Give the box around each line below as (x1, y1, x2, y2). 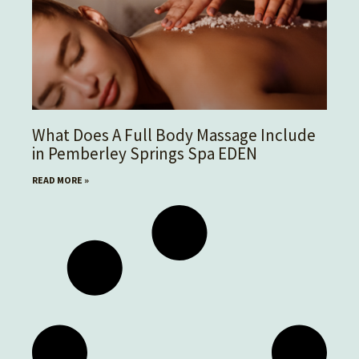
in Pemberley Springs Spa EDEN (32, 142, 257, 164)
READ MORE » (32, 173, 89, 186)
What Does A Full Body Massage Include (32, 123, 316, 146)
